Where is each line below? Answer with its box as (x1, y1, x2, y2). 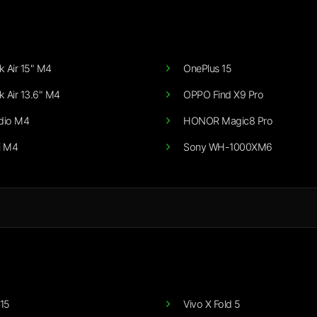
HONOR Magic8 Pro (183, 114, 272, 127)
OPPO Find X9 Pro (183, 88, 263, 100)
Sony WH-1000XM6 (183, 140, 272, 153)
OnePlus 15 (183, 62, 231, 74)
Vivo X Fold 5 (183, 297, 241, 310)
